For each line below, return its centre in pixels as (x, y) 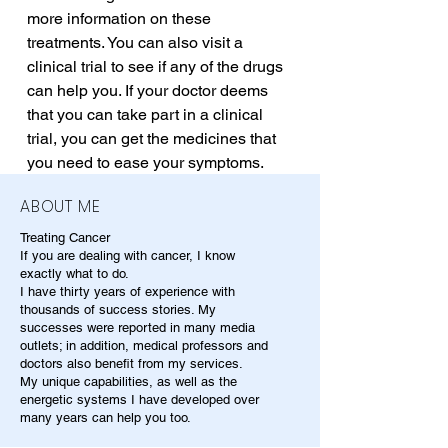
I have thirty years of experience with (127, 292)
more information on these (121, 19)
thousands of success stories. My (118, 310)
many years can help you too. (105, 418)
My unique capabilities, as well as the (128, 382)
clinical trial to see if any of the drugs (157, 67)
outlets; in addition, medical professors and (144, 346)
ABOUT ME (60, 207)
